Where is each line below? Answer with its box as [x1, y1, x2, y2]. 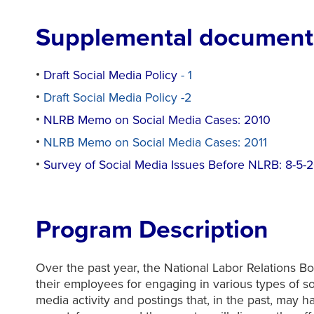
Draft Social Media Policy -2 [43, 90, 192, 106]
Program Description [35, 214, 268, 245]
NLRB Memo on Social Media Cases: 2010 [43, 113, 271, 128]
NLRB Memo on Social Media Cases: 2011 [43, 135, 268, 151]
